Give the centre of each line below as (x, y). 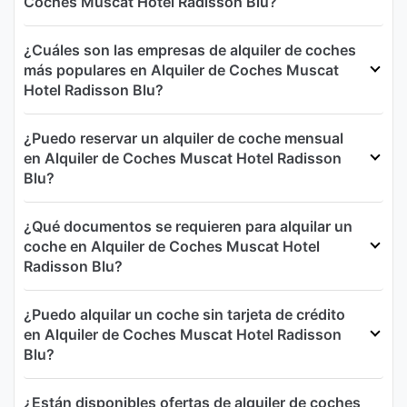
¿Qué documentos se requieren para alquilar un (188, 227)
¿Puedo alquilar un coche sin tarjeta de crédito (184, 315)
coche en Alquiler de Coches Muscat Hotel (172, 247)
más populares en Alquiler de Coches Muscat (181, 70)
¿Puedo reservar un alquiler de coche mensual (184, 139)
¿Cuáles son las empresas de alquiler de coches (190, 50)
